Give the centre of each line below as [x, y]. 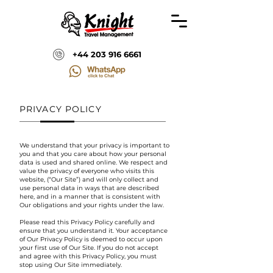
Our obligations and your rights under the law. [92, 205]
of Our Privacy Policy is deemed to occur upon [91, 239]
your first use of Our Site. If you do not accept [89, 248]
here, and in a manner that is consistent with [90, 197]
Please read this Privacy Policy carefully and [87, 222]
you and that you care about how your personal [93, 154]
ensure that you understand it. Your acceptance [94, 231]
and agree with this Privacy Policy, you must [88, 256]
